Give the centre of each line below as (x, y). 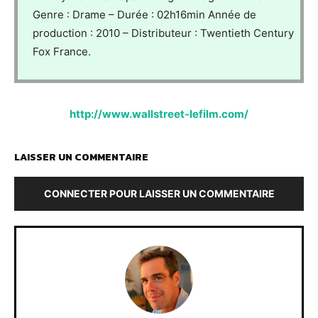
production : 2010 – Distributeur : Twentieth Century (163, 33)
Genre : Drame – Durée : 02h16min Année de (144, 15)
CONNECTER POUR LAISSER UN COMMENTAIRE (159, 194)
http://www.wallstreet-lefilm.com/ (159, 114)
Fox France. (62, 52)
